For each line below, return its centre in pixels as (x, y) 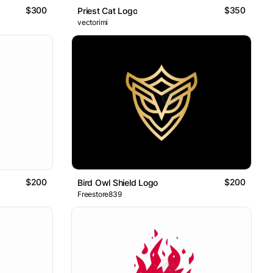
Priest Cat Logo (108, 10)
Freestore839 (100, 194)
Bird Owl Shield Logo (118, 183)
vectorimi (93, 22)
